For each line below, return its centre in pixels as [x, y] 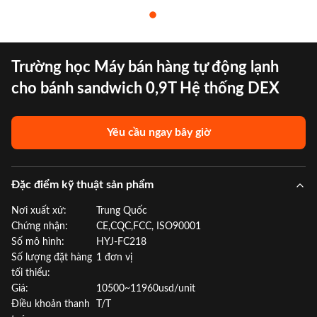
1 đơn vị [114, 258]
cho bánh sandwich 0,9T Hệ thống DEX [145, 88]
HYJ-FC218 [121, 242]
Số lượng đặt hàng [52, 258]
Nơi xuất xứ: [39, 211]
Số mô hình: [38, 242]
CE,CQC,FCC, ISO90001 [149, 226]
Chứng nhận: [40, 226]
